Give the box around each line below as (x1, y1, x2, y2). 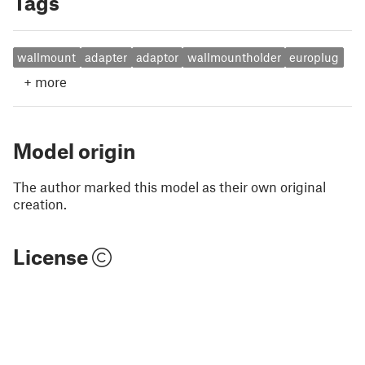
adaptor (135, 50, 178, 65)
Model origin (13, 138, 135, 163)
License (13, 244, 92, 269)
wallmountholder (187, 50, 281, 65)
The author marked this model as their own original (13, 178, 326, 195)
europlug (289, 50, 340, 65)
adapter (85, 50, 128, 65)
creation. (13, 195, 67, 212)
